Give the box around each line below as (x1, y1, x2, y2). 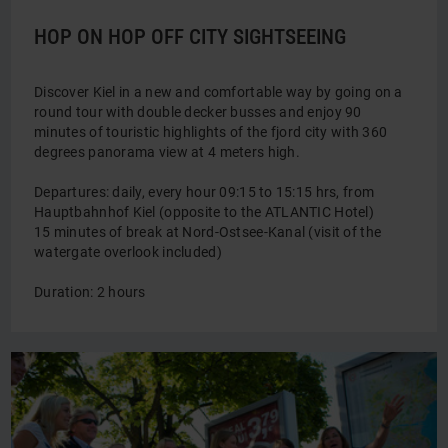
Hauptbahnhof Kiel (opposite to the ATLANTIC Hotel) (34, 204, 374, 220)
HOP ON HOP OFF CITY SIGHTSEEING (34, 25, 346, 49)
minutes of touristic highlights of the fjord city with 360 (34, 124, 388, 140)
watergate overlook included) (34, 244, 222, 260)
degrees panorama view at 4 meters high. (34, 144, 300, 160)
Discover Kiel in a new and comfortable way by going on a (34, 84, 403, 100)
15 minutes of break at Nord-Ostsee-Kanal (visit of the (34, 224, 382, 240)
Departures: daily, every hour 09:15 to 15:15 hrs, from (34, 184, 375, 200)
